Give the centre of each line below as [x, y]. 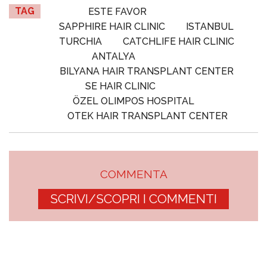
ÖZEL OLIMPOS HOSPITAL [133, 101]
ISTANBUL [210, 27]
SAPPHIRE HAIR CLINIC [112, 27]
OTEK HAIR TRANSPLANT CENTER [147, 116]
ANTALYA [114, 57]
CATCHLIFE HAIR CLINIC [178, 42]
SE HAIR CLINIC [120, 86]
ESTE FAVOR [117, 12]
